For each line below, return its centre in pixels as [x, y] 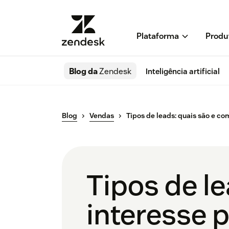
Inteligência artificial [183, 72]
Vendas [102, 116]
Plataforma [157, 36]
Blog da [84, 72]
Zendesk [115, 72]
